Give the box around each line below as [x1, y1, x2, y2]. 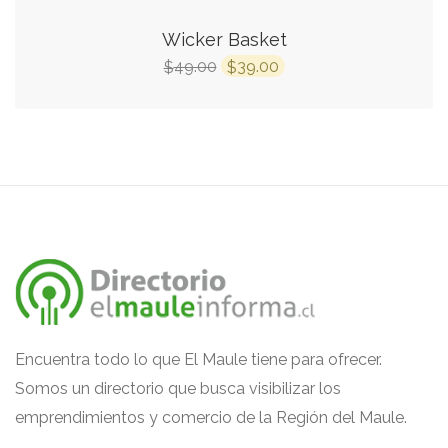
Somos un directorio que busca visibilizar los [15, 378, 341, 398]
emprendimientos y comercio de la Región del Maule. [15, 407, 407, 427]
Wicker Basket [161, 29, 287, 51]
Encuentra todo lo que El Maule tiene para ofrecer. [15, 349, 382, 369]
